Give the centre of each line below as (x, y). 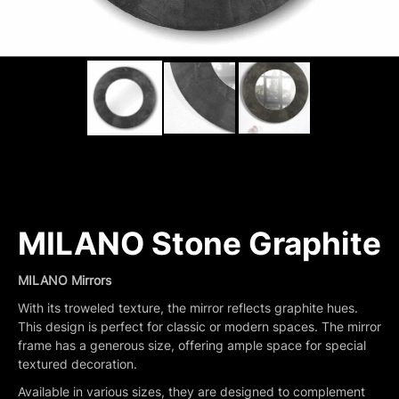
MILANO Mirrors (65, 280)
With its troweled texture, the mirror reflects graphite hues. (188, 307)
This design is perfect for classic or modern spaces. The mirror (199, 326)
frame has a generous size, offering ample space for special (192, 345)
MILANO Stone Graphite (199, 243)
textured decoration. (77, 363)
